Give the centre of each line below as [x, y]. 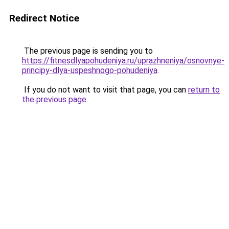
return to [204, 90]
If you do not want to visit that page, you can [105, 90]
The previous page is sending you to [87, 51]
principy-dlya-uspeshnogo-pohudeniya [90, 70]
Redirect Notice [44, 18]
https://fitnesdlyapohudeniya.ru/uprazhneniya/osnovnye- [123, 61]
